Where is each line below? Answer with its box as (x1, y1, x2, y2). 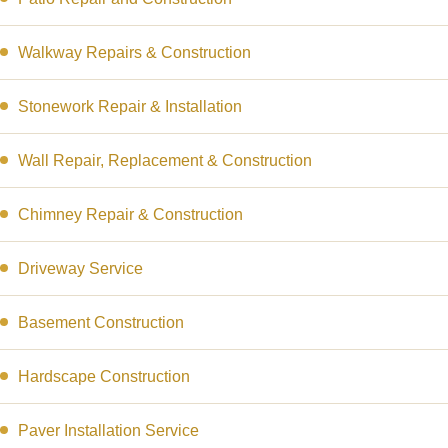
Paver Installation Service (18, 422, 199, 439)
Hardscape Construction (18, 368, 190, 385)
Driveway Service (18, 260, 143, 277)
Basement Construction (18, 314, 184, 331)
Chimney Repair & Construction (18, 206, 243, 223)
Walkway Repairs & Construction (18, 44, 251, 61)
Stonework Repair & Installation (18, 98, 242, 115)
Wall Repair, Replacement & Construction (18, 152, 312, 169)
